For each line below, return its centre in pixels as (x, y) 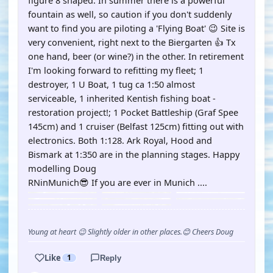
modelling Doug (62, 168)
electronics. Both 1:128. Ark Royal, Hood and (120, 140)
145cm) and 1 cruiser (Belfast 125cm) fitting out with (136, 126)
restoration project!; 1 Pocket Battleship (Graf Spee (133, 112)
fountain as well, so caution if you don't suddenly (130, 14)
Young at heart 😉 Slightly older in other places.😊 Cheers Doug (131, 232)
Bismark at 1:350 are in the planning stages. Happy (134, 154)
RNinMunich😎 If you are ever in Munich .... (118, 182)
